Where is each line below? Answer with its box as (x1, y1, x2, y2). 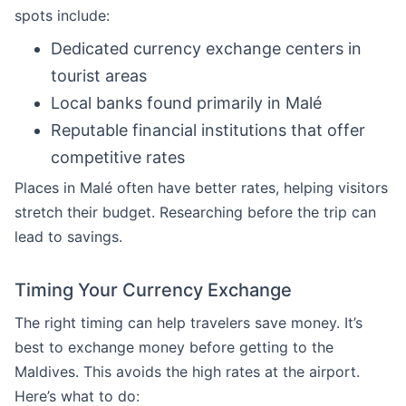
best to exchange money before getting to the (14, 338, 333, 356)
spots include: (14, 6, 110, 24)
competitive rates (51, 148, 185, 167)
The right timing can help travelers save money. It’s (14, 314, 362, 332)
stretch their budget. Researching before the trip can (14, 203, 376, 221)
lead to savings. (14, 227, 122, 246)
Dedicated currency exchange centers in (51, 39, 362, 58)
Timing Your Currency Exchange (14, 279, 292, 301)
